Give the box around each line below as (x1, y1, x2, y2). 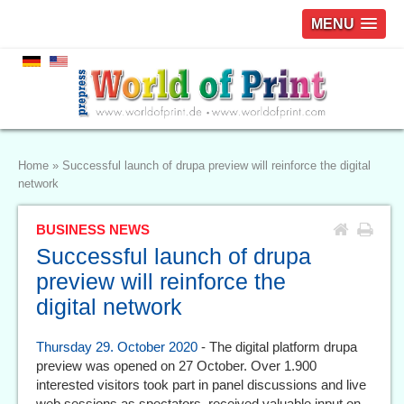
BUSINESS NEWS (36, 222, 150, 238)
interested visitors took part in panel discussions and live (36, 377, 366, 393)
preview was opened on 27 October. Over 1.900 (36, 358, 317, 374)
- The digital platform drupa (197, 339, 357, 355)
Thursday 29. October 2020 (36, 339, 197, 355)
